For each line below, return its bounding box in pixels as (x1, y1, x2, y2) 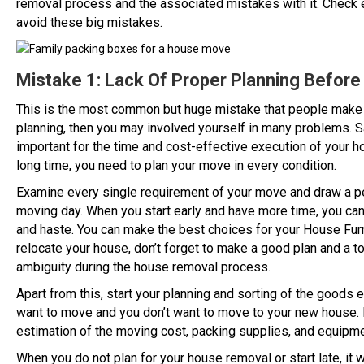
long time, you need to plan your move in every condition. (16, 158, 336, 174)
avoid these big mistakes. (16, 15, 162, 31)
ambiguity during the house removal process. (16, 259, 271, 275)
